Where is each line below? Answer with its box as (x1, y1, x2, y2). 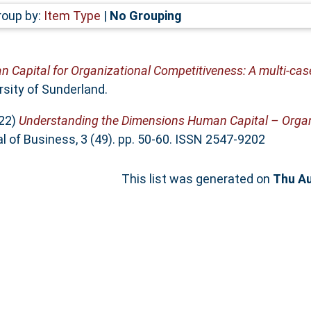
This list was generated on (121, 171, 273, 186)
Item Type (43, 8, 101, 23)
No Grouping (109, 8, 182, 23)
